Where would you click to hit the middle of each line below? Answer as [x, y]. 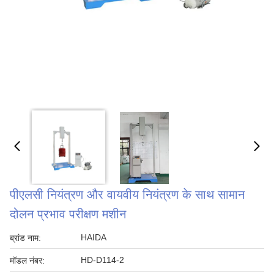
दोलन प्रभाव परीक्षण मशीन [68, 214]
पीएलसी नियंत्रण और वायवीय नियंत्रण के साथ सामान [127, 194]
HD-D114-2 [102, 260]
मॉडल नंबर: [27, 261]
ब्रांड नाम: [25, 238]
